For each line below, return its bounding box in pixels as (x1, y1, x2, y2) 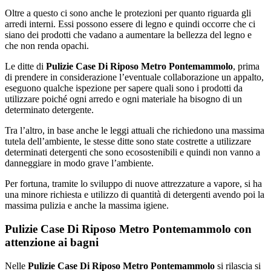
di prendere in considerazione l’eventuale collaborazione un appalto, (5, 72, 264, 83)
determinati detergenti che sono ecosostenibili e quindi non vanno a (5, 147, 260, 158)
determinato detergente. (5, 105, 94, 116)
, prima (233, 61, 260, 72)
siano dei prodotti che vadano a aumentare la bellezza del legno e (5, 30, 252, 41)
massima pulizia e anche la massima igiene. (5, 200, 169, 211)
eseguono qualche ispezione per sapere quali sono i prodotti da (5, 83, 243, 94)
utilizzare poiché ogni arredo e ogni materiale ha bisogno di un (5, 94, 242, 105)
